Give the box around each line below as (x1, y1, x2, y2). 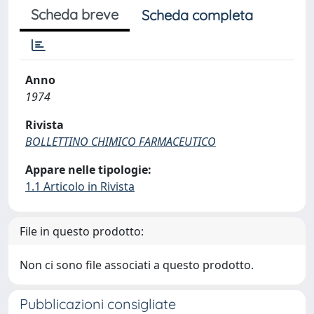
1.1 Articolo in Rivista (25, 179, 135, 194)
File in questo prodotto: (20, 224, 144, 239)
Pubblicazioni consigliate (20, 295, 176, 313)
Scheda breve (31, 6, 118, 23)
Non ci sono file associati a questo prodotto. (20, 257, 254, 273)
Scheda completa (142, 6, 253, 24)
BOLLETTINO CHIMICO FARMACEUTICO (25, 134, 216, 149)
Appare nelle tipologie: (25, 162, 151, 177)
